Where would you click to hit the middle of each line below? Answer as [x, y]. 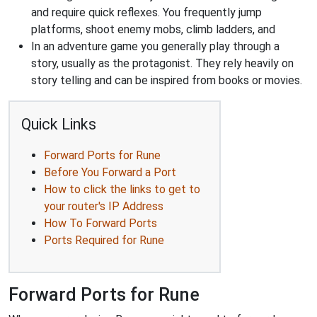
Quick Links [59, 124]
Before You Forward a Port [110, 172]
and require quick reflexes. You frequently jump [146, 12]
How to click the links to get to [122, 189]
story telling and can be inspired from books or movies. [167, 80]
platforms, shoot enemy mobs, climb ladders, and [153, 29]
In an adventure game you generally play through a [155, 46]
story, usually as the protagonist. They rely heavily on [162, 63]
